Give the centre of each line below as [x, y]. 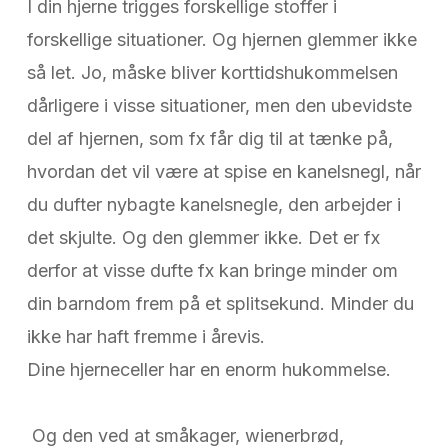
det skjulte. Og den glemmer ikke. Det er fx [203, 238]
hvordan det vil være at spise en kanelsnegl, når [223, 172]
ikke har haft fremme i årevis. [148, 337]
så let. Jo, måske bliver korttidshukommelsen [212, 73]
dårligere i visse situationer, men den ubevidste [219, 106]
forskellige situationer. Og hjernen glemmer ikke [221, 40]
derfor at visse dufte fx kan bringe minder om [212, 271]
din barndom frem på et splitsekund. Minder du [220, 304]
